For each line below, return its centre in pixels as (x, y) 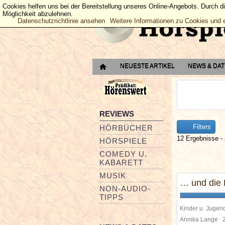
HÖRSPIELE (123, 141)
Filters (201, 127)
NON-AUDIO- (125, 189)
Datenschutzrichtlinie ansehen (61, 21)
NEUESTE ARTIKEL (147, 66)
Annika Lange (201, 219)
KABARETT (121, 162)
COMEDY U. (123, 154)
